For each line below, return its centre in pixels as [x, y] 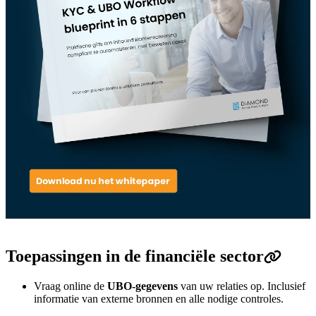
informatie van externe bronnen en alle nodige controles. [159, 299]
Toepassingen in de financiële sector [135, 256]
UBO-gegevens [142, 286]
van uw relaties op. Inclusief [242, 286]
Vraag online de [71, 286]
